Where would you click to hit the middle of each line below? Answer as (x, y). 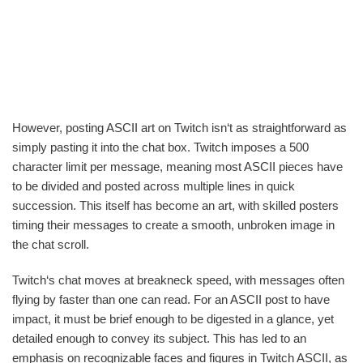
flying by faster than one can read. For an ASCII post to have (171, 299)
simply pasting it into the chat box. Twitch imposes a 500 (160, 147)
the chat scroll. (51, 244)
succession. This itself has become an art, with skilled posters (175, 205)
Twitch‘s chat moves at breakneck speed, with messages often (178, 280)
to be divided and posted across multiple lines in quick (154, 186)
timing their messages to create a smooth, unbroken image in (173, 224)
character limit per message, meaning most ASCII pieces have (177, 166)
